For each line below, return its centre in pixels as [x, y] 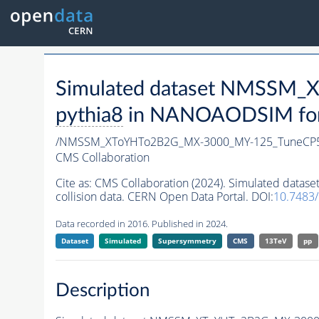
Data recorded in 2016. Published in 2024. [141, 224]
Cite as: [75, 183]
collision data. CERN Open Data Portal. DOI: [164, 197]
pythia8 [89, 116]
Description [103, 290]
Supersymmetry [187, 241]
